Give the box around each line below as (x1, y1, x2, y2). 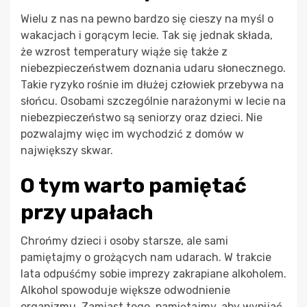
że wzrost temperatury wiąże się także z (21, 45, 228, 58)
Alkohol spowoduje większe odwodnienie (21, 283, 230, 297)
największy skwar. (21, 143, 113, 157)
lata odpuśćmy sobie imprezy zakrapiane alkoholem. (21, 267, 286, 280)
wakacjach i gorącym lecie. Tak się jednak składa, (21, 28, 273, 42)
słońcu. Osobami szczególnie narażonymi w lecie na (21, 94, 286, 108)
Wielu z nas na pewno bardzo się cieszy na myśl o (21, 12, 273, 25)
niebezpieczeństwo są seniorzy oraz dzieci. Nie (21, 110, 262, 124)
